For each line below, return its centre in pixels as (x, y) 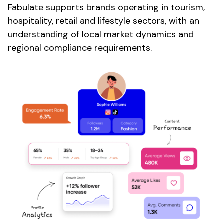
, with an (182, 21)
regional (25, 48)
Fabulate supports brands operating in (89, 8)
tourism (187, 8)
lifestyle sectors (131, 21)
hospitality (30, 21)
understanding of (45, 35)
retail (67, 21)
